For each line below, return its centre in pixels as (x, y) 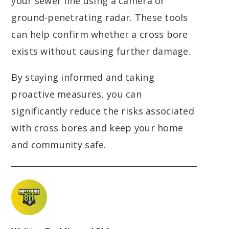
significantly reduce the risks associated (103, 111)
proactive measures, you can (76, 94)
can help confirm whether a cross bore (100, 35)
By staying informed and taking (83, 77)
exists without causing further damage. (101, 51)
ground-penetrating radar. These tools (100, 18)
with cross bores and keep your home (97, 128)
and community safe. (59, 145)
